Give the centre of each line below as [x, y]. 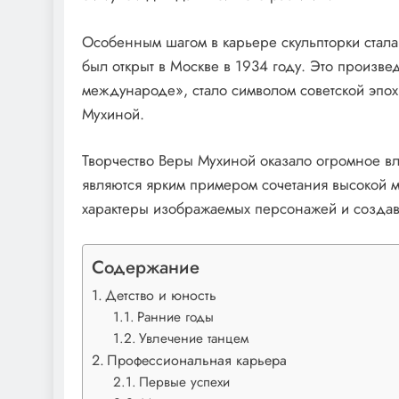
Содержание [146, 267]
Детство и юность [161, 295]
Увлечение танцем [194, 338]
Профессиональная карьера [197, 360]
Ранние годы [176, 317]
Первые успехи [185, 382]
